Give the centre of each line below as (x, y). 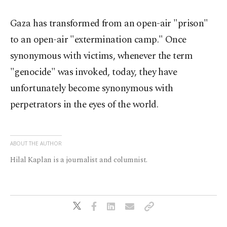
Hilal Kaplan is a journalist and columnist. (79, 160)
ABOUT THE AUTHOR (36, 144)
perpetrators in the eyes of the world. (84, 105)
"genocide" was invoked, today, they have (94, 72)
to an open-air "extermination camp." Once (98, 40)
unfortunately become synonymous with (92, 89)
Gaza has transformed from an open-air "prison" (109, 24)
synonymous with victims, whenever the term (102, 56)
